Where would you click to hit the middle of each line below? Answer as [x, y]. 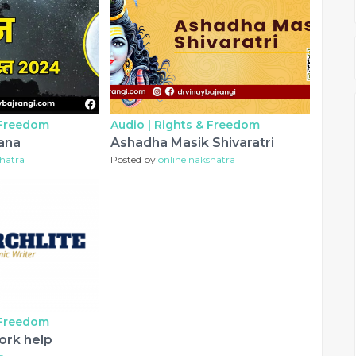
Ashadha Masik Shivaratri [193, 143]
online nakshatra [197, 160]
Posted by [135, 160]
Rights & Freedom [207, 125]
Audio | [133, 125]
